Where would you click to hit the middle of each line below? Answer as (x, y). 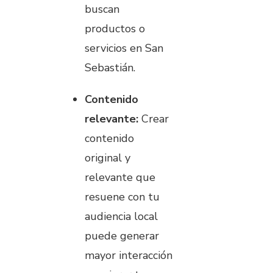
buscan (102, 9)
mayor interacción (129, 255)
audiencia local (121, 216)
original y (108, 158)
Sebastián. (110, 67)
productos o (115, 28)
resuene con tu (122, 197)
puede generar (122, 236)
